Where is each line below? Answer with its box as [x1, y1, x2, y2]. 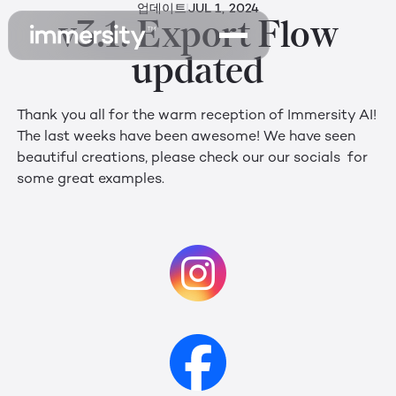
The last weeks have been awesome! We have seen [16, 130, 355, 146]
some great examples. [16, 172, 164, 188]
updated [132, 48, 264, 92]
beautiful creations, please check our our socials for [16, 151, 368, 167]
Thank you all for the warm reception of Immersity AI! [16, 109, 377, 125]
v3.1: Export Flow [57, 11, 339, 56]
